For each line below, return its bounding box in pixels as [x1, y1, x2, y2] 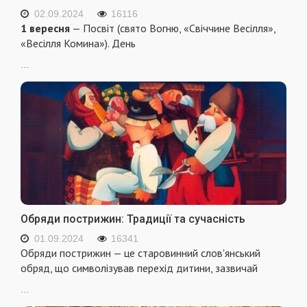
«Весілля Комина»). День [21, 36, 136, 51]
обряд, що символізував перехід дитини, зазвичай [21, 261, 258, 275]
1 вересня [21, 21, 70, 36]
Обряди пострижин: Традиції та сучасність [21, 212, 245, 226]
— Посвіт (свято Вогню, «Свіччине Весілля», [70, 21, 275, 36]
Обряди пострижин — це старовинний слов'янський [21, 246, 260, 260]
